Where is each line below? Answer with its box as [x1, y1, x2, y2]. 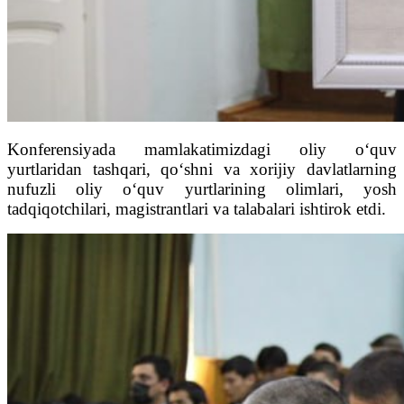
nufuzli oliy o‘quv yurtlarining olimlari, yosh [7, 179, 397, 199]
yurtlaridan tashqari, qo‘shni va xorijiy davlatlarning [7, 160, 397, 179]
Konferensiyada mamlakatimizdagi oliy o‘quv [7, 140, 397, 160]
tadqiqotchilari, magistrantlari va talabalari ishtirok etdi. [7, 199, 386, 219]
